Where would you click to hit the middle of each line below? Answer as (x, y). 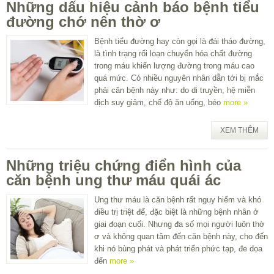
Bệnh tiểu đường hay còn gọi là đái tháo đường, (180, 41)
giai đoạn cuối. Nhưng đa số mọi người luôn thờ (180, 224)
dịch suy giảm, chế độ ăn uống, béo (159, 102)
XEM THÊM (239, 130)
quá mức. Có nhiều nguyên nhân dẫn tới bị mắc (179, 78)
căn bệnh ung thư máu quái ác (113, 180)
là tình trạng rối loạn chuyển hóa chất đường (173, 53)
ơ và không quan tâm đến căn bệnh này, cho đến (181, 236)
